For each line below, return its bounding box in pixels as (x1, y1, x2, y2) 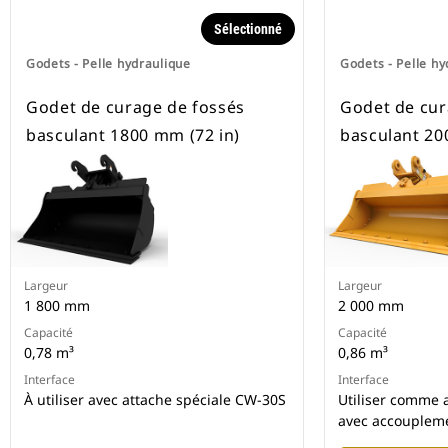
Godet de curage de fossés (26, 96, 245, 119)
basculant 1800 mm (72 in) (26, 124, 240, 147)
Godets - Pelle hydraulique (26, 55, 191, 73)
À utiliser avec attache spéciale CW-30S (24, 390, 286, 410)
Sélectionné (214, 21, 282, 38)
